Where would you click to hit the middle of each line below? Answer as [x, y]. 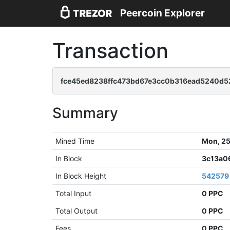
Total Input [74, 193]
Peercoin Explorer [162, 13]
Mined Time [75, 141]
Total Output [77, 211]
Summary [85, 113]
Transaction [110, 51]
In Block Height [81, 176]
